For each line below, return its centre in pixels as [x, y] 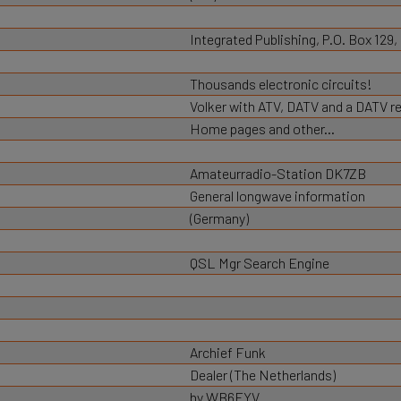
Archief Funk [227, 352]
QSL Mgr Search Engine [259, 263]
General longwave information [277, 196]
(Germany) [219, 218]
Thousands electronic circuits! [281, 84]
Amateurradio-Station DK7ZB [277, 173]
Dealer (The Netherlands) [262, 375]
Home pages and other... [262, 128]
